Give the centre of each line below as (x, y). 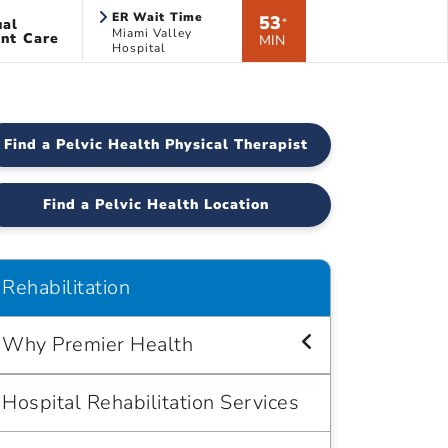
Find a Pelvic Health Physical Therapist (156, 144)
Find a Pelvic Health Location (156, 204)
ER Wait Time (157, 17)
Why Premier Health (97, 344)
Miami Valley (151, 33)
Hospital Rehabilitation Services (150, 402)
